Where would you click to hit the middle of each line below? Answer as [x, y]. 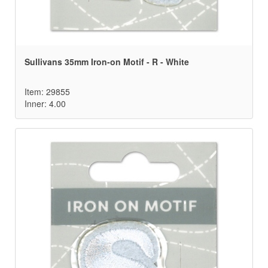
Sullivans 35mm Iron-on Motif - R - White [107, 62]
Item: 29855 [47, 92]
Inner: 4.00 [45, 104]
